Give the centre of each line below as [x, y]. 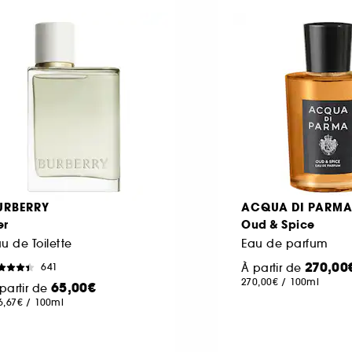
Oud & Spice [278, 224]
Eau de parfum [285, 243]
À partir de [273, 268]
